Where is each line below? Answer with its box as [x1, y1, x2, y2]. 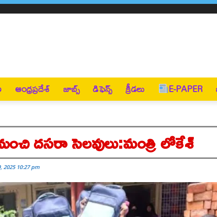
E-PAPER [169, 80, 203, 97]
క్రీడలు [125, 80, 145, 97]
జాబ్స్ [63, 80, 79, 97]
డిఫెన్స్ [93, 80, 112, 97]
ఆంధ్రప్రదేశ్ [15, 80, 50, 97]
